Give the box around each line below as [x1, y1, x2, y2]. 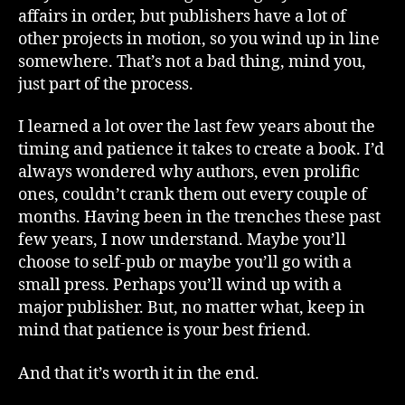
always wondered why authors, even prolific [18, 162, 360, 183]
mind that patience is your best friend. [18, 320, 311, 341]
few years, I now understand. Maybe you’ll [18, 230, 346, 250]
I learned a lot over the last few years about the [18, 117, 375, 137]
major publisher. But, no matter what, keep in [18, 297, 365, 318]
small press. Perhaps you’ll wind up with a [18, 275, 342, 296]
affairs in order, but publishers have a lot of [18, 5, 346, 27]
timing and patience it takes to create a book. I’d [18, 139, 384, 160]
